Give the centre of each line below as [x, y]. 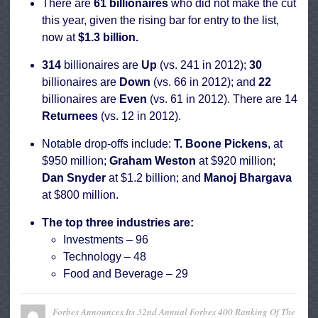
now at [60, 38]
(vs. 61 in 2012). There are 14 [222, 99]
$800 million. [86, 195]
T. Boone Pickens [221, 144]
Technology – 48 [105, 257]
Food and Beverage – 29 [126, 274]
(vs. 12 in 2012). [139, 116]
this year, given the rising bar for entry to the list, [160, 21]
